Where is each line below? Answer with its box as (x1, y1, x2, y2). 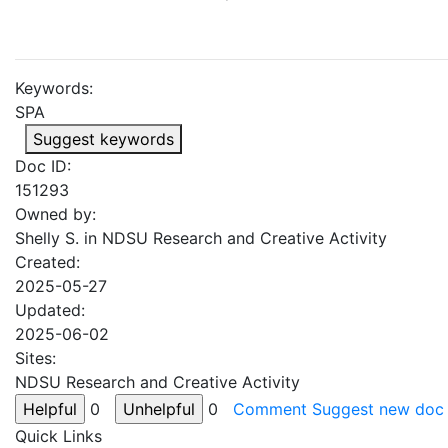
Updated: (15, 300, 85, 320)
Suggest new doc (312, 399, 444, 419)
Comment (233, 399, 307, 419)
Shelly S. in (15, 228, 102, 248)
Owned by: (15, 204, 96, 224)
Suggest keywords (33, 129, 174, 149)
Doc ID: (15, 156, 71, 176)
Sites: (15, 348, 56, 368)
